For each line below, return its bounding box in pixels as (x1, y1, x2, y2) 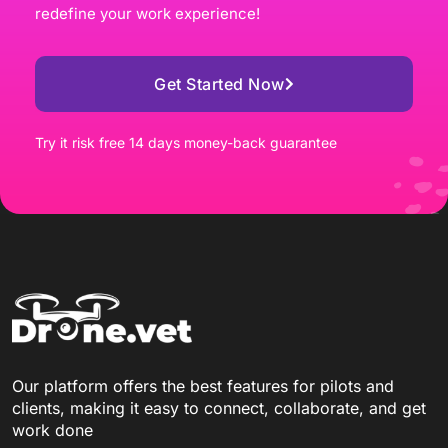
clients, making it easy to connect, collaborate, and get (12, 397, 426, 418)
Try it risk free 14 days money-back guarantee (35, 133, 337, 151)
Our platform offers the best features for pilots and (12, 375, 394, 396)
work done (12, 419, 93, 440)
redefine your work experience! (35, 3, 260, 23)
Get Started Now (154, 73, 285, 94)
